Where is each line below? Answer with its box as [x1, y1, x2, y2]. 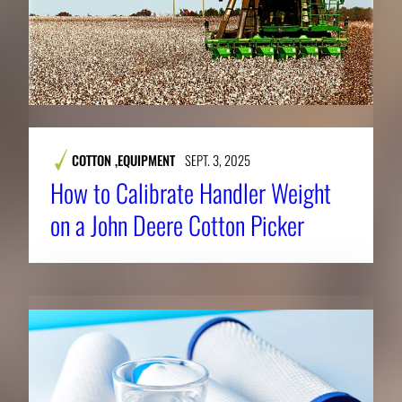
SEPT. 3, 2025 [184, 149, 250, 170]
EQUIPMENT [118, 149, 175, 170]
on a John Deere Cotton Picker [50, 205, 304, 243]
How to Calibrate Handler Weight [50, 173, 331, 211]
